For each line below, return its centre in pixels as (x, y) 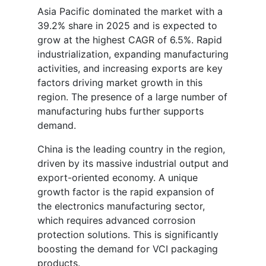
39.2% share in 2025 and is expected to (127, 26)
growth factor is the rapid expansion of (126, 192)
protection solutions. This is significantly (128, 235)
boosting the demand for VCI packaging (128, 249)
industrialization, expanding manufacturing (133, 54)
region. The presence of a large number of (132, 97)
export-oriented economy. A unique (118, 178)
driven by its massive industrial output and (133, 164)
